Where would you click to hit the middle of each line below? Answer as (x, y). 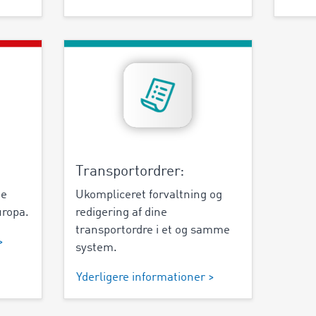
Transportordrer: (129, 171)
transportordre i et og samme (152, 230)
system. (96, 248)
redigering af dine (121, 212)
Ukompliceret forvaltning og (148, 195)
